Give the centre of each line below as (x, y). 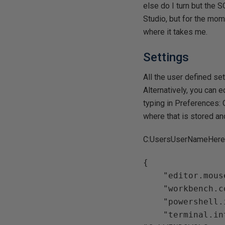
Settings (166, 57)
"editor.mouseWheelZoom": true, (153, 176)
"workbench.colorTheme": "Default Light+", (153, 189)
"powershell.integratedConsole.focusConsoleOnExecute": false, (153, 202)
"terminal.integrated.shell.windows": (153, 215)
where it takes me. (176, 32)
